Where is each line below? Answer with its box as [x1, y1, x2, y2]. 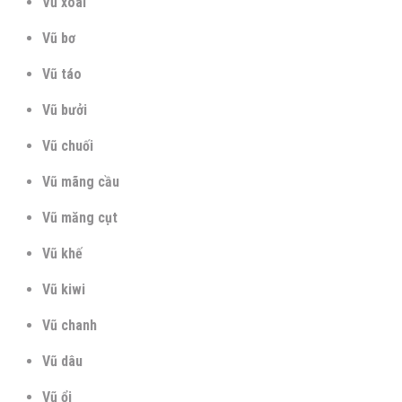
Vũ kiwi [42, 280, 85, 298]
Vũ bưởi [42, 100, 87, 118]
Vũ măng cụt [42, 208, 118, 226]
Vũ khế [42, 244, 83, 262]
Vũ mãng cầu [42, 172, 119, 190]
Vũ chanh [42, 316, 97, 334]
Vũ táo [42, 65, 82, 83]
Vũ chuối [42, 136, 93, 154]
